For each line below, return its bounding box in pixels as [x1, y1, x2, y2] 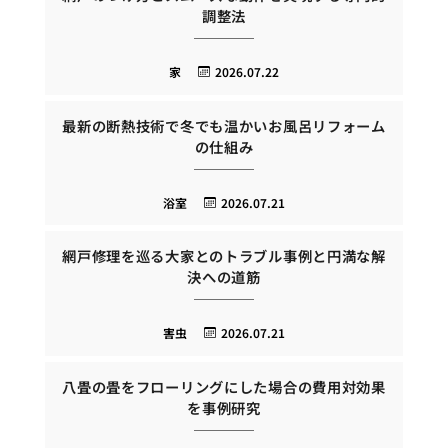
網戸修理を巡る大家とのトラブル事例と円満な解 [62, 245, 386, 267]
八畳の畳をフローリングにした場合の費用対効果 [62, 375, 386, 397]
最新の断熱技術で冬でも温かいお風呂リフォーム [62, 114, 386, 136]
